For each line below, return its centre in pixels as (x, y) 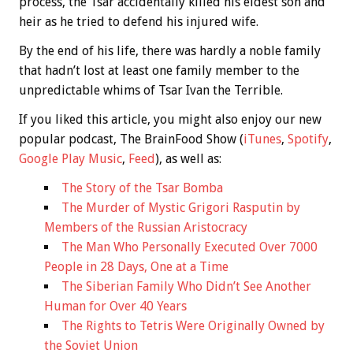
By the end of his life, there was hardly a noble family (170, 51)
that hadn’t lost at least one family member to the (159, 71)
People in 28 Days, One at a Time (136, 267)
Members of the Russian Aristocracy (146, 228)
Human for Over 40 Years (115, 307)
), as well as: (188, 159)
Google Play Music (71, 159)
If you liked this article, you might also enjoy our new (170, 120)
